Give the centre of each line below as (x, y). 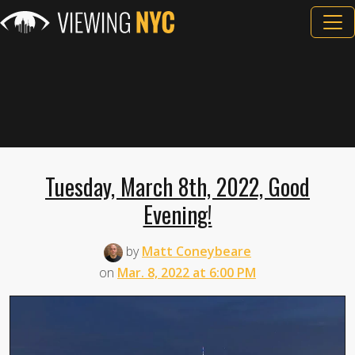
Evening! (177, 214)
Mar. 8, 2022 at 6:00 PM (187, 272)
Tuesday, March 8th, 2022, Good (177, 186)
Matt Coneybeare (197, 251)
